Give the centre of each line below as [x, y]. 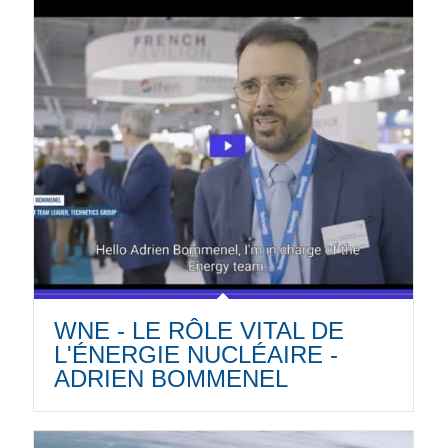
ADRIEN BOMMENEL [170, 379]
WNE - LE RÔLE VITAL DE [198, 331]
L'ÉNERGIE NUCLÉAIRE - [195, 355]
